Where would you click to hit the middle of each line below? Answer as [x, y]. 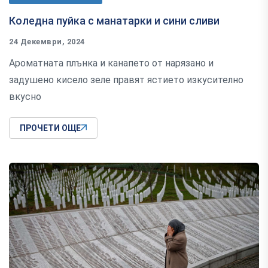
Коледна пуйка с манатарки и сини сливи [114, 20]
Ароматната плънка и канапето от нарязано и [111, 63]
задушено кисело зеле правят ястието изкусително [126, 80]
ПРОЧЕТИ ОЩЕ [50, 128]
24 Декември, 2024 [47, 41]
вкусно [25, 96]
